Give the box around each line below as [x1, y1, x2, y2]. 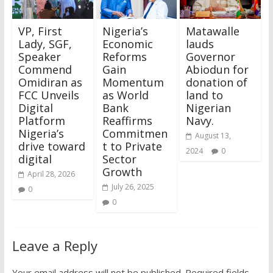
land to [186, 87, 224, 102]
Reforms [102, 49, 147, 64]
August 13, [195, 130, 232, 141]
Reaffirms [102, 113, 152, 128]
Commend [18, 62, 72, 77]
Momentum [102, 74, 164, 90]
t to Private [102, 138, 162, 154]
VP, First [18, 23, 62, 38]
